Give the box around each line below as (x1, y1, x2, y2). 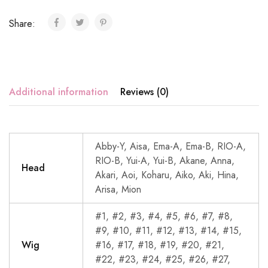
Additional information (9, 84, 108, 99)
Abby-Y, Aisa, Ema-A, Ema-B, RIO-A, (95, 139, 246, 153)
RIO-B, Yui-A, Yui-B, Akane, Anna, (95, 153, 234, 167)
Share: (9, 16, 38, 31)
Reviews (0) (120, 84, 169, 99)
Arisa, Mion (95, 182, 141, 196)
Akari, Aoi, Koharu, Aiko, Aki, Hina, (95, 167, 239, 182)
